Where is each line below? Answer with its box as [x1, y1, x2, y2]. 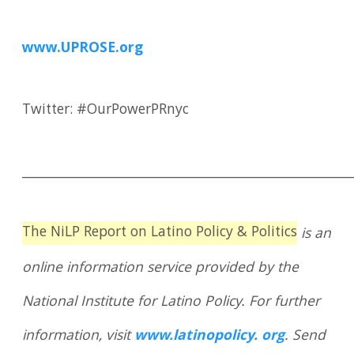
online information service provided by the [22, 256, 299, 281]
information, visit [22, 324, 135, 348]
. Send [284, 324, 326, 348]
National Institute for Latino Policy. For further [22, 290, 321, 314]
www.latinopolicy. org [134, 324, 285, 348]
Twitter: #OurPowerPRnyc [22, 98, 190, 122]
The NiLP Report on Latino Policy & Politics [22, 221, 298, 246]
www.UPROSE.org [22, 37, 144, 61]
